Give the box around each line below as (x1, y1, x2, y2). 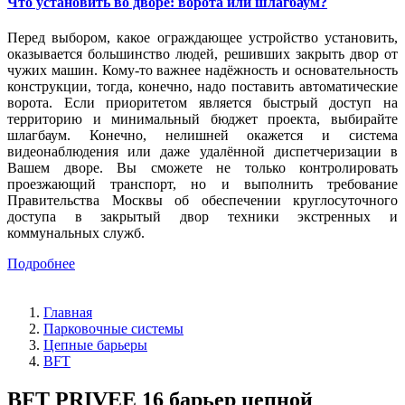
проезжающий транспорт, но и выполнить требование (7, 176, 398, 193)
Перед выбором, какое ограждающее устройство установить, (7, 30, 398, 46)
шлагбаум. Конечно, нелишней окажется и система (7, 127, 398, 144)
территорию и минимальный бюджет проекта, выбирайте (7, 111, 398, 127)
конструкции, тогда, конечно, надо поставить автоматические (7, 79, 398, 95)
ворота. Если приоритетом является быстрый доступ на (7, 95, 398, 111)
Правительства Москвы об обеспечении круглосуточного (7, 193, 398, 209)
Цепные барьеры (43, 337, 147, 353)
